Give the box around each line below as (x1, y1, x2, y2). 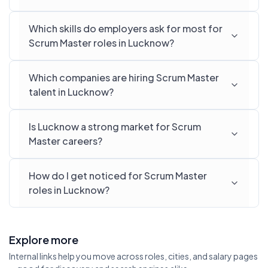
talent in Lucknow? (29, 86, 114, 98)
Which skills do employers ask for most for (29, 22, 223, 35)
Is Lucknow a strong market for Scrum (29, 120, 201, 133)
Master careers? (29, 135, 102, 147)
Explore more (9, 233, 78, 246)
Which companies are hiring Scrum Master (29, 71, 219, 84)
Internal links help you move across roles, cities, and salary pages (9, 251, 258, 261)
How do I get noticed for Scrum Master (29, 169, 207, 182)
